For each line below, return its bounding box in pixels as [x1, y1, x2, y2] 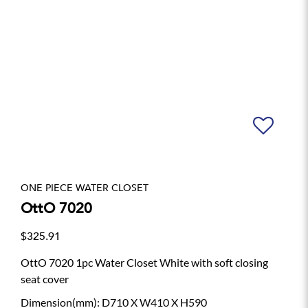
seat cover [21, 272, 69, 286]
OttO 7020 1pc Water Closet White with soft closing [21, 256, 268, 269]
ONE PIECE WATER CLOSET [21, 181, 148, 195]
